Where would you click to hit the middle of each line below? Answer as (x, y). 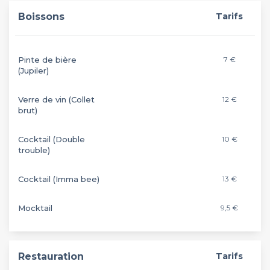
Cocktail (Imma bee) (59, 179)
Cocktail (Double (52, 139)
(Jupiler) (33, 70)
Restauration (51, 256)
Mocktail (35, 208)
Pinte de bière (47, 59)
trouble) (34, 150)
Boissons (41, 16)
